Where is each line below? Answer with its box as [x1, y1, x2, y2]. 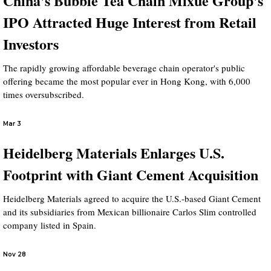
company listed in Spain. [3, 219, 96, 231]
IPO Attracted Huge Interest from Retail [3, 11, 256, 33]
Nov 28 [3, 250, 26, 258]
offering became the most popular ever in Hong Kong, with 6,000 [3, 75, 250, 87]
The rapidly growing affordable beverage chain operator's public [3, 62, 245, 74]
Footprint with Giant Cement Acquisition [3, 164, 258, 185]
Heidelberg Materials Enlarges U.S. [3, 142, 224, 163]
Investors [3, 33, 59, 54]
